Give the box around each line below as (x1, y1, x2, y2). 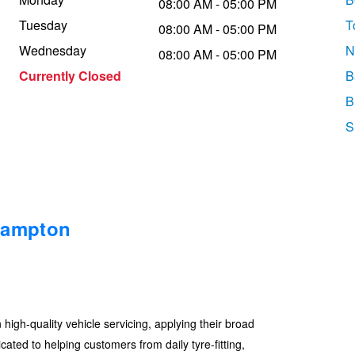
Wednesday (19, 41, 86, 60)
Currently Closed (19, 67, 121, 86)
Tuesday (19, 16, 67, 35)
